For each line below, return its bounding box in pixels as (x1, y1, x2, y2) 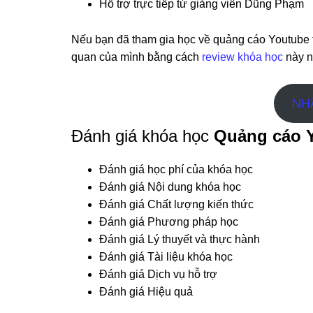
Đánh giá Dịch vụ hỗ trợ (99, 268, 217, 280)
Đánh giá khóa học (71, 126, 214, 145)
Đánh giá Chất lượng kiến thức (99, 198, 254, 210)
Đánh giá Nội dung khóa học (99, 180, 241, 193)
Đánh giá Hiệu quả (99, 285, 193, 298)
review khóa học (202, 50, 283, 63)
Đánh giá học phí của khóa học (99, 163, 253, 175)
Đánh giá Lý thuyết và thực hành (99, 233, 260, 245)
